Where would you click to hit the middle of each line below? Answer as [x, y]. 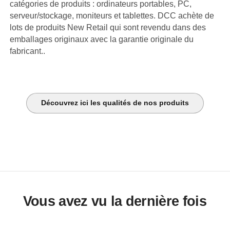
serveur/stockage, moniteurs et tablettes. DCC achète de [112, 15]
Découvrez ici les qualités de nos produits [115, 103]
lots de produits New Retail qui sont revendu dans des [108, 27]
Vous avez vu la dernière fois [115, 201]
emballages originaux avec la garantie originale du [102, 39]
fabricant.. [28, 51]
